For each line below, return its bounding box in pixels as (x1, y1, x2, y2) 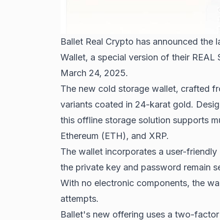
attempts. (60, 193, 99, 204)
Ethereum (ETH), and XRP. (60, 131, 169, 141)
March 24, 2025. (60, 68, 128, 79)
